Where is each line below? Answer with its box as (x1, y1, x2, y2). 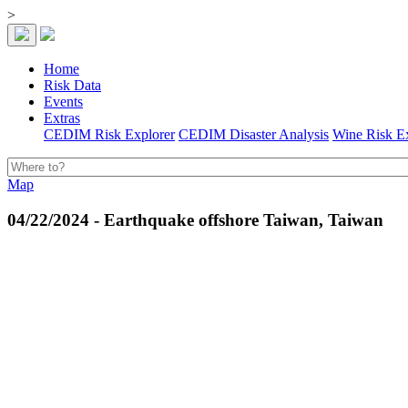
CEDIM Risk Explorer (44, 127, 175, 142)
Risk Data (44, 77, 101, 93)
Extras (44, 110, 80, 126)
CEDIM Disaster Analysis (178, 127, 329, 142)
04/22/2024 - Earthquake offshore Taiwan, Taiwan (7, 209, 383, 229)
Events (44, 94, 83, 109)
